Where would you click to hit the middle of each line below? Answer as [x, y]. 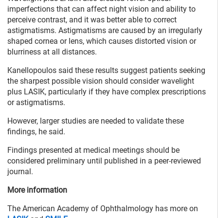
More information [37, 190]
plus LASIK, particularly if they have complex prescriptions [107, 91]
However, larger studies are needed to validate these [96, 121]
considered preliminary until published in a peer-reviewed [104, 161]
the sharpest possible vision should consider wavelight [101, 81]
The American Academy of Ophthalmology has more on [103, 208]
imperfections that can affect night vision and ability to [101, 9]
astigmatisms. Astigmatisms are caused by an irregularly [105, 30]
